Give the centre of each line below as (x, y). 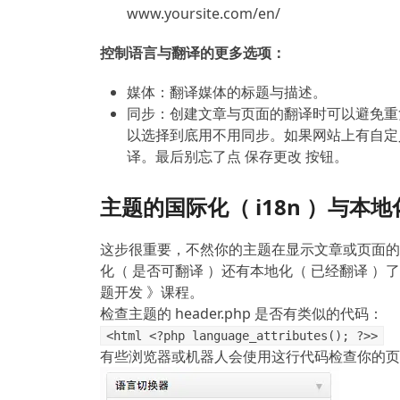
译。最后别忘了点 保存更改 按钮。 (237, 157)
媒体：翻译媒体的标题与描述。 (227, 92)
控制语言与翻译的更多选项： (193, 53)
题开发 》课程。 (152, 292)
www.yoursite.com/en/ (204, 14)
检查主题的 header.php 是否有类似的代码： (242, 314)
